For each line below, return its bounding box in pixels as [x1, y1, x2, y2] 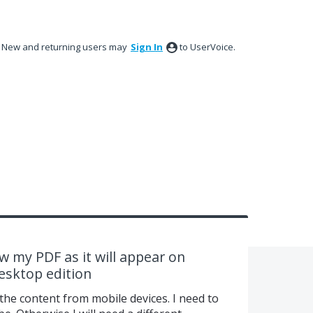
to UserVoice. [180, 41, 235, 53]
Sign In [131, 41, 163, 53]
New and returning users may [1, 41, 129, 53]
